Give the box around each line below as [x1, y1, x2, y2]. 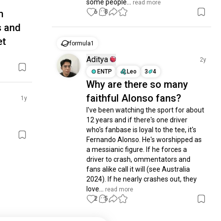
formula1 [70, 40, 95, 47]
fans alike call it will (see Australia [86, 165, 190, 173]
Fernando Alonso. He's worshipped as [86, 136, 202, 144]
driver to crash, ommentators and [86, 155, 191, 163]
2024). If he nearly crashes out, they [86, 175, 197, 183]
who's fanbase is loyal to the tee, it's [86, 126, 197, 134]
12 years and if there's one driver [86, 116, 188, 124]
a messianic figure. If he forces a [86, 146, 187, 153]
